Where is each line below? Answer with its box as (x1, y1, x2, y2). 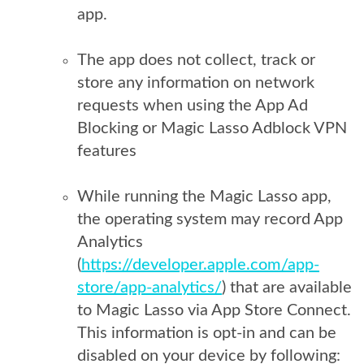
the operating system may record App (77, 211, 343, 227)
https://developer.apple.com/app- (81, 257, 319, 273)
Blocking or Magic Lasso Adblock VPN (77, 120, 347, 136)
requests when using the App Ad (77, 97, 308, 114)
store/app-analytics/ (77, 279, 222, 296)
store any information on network (77, 75, 314, 91)
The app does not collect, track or (77, 52, 315, 68)
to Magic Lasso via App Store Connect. (77, 302, 351, 318)
